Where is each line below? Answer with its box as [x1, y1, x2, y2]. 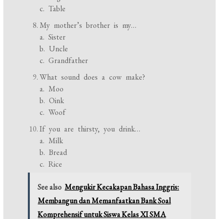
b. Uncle [40, 44, 68, 54]
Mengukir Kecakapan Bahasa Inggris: [65, 182, 179, 193]
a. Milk [40, 135, 64, 146]
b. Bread [40, 147, 67, 158]
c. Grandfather [40, 55, 88, 66]
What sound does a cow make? [40, 72, 146, 83]
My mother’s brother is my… [40, 20, 137, 31]
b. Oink [40, 95, 65, 106]
